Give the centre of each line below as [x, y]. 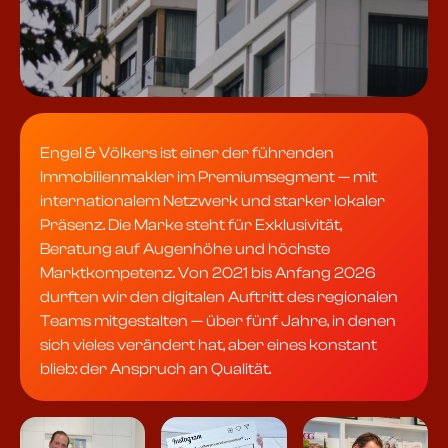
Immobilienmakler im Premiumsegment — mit [208, 177]
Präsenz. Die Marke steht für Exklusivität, [191, 225]
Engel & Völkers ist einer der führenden [187, 153]
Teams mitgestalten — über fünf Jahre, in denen [218, 321]
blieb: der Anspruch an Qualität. [155, 369]
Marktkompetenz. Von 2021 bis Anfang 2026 [208, 273]
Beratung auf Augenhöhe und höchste [185, 249]
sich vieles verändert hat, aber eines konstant [208, 345]
